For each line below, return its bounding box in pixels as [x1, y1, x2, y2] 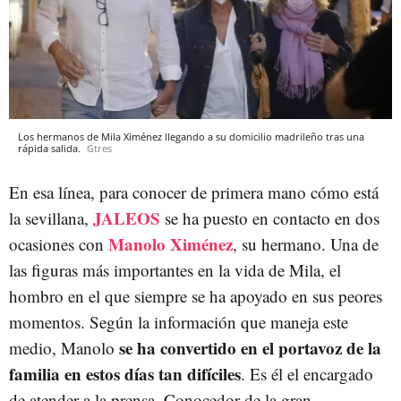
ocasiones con [9, 232, 108, 255]
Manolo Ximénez [108, 231, 233, 256]
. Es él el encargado [241, 362, 373, 385]
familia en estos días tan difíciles [9, 361, 241, 386]
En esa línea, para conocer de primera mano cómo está [9, 180, 379, 203]
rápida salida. [18, 141, 83, 155]
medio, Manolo [9, 336, 119, 359]
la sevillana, [9, 206, 93, 229]
